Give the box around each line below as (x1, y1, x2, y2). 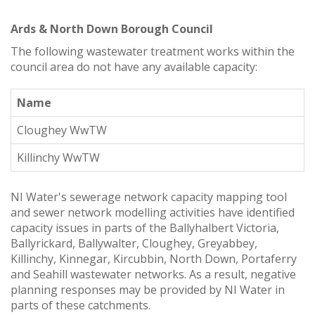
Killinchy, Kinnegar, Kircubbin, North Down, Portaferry (11, 250, 297, 266)
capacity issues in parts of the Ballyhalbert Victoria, (11, 219, 279, 236)
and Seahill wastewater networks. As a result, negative (11, 266, 296, 282)
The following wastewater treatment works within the (11, 43, 295, 59)
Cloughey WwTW (17, 122, 107, 138)
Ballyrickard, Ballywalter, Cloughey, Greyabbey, (11, 235, 257, 251)
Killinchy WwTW (17, 149, 100, 165)
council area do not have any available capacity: (11, 58, 257, 75)
